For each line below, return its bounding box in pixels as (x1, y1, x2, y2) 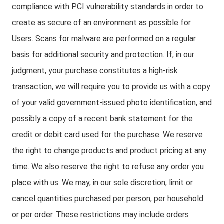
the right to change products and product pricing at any (12, 146, 206, 155)
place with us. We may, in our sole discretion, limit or (12, 178, 193, 187)
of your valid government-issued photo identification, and (12, 98, 212, 107)
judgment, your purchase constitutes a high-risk (12, 66, 178, 75)
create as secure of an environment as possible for (12, 18, 191, 27)
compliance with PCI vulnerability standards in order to (12, 2, 203, 11)
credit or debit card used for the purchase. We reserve (12, 130, 203, 139)
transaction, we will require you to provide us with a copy (12, 82, 210, 91)
